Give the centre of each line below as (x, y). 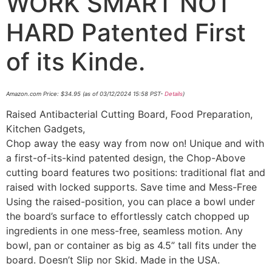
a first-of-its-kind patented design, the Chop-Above (126, 158)
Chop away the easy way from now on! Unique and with (135, 144)
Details (174, 93)
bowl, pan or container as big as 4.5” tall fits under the (131, 246)
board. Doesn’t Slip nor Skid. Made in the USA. (113, 260)
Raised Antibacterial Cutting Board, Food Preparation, (129, 114)
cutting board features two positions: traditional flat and (136, 173)
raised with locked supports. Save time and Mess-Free (131, 187)
